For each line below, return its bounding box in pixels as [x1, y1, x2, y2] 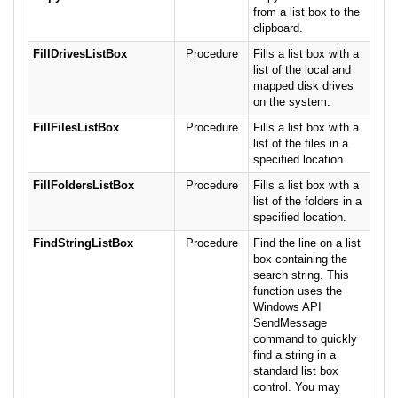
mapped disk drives [253, 79, 354, 93]
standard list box [253, 364, 338, 378]
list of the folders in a [253, 195, 362, 209]
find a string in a [253, 348, 336, 362]
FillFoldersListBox [33, 179, 134, 193]
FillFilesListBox [33, 121, 119, 135]
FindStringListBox [33, 236, 133, 251]
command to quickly [253, 332, 357, 346]
